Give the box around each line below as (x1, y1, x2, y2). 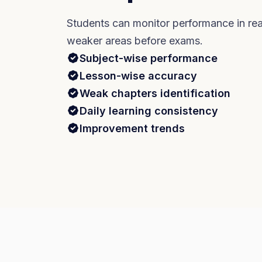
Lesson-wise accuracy (80, 70, 197, 82)
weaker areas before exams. (67, 35, 203, 47)
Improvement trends (80, 122, 185, 135)
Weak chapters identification (80, 87, 230, 100)
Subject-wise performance (80, 52, 218, 65)
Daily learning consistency (80, 105, 218, 118)
